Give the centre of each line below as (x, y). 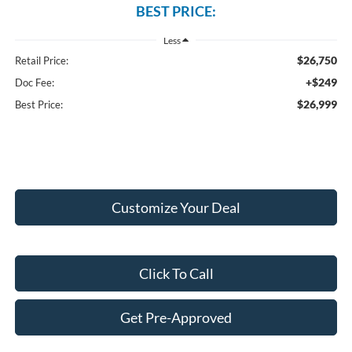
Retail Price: (41, 60)
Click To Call (176, 273)
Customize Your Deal (176, 207)
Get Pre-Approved (176, 317)
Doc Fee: (34, 82)
